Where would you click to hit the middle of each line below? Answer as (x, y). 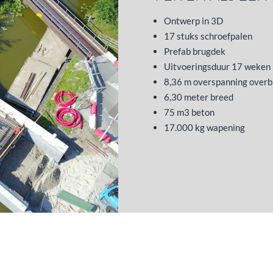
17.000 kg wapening (204, 128)
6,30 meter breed (198, 97)
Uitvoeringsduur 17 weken (217, 67)
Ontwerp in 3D (193, 21)
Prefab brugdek (194, 51)
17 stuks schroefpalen (208, 36)
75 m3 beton (189, 112)
